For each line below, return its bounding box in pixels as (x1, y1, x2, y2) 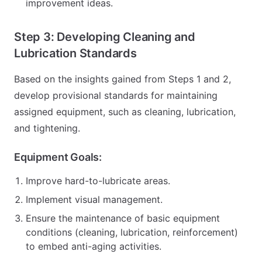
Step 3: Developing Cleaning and (14, 30, 195, 44)
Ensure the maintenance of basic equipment (26, 212, 220, 224)
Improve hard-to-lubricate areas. (26, 175, 170, 187)
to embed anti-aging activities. (26, 240, 161, 252)
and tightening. (14, 122, 80, 134)
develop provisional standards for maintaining (14, 89, 218, 101)
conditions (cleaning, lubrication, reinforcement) (26, 226, 238, 238)
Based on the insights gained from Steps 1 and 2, (14, 73, 231, 85)
